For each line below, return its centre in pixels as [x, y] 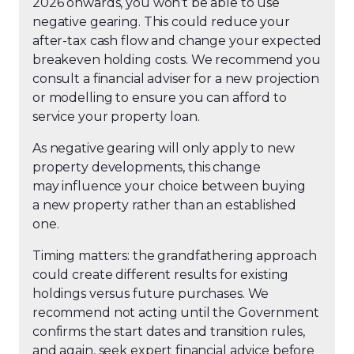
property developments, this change [147, 167]
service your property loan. [116, 117]
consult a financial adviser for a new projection [176, 79]
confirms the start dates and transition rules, [169, 331]
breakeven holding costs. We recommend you [177, 60]
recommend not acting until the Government [176, 313]
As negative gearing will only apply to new [164, 148]
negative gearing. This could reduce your [161, 22]
